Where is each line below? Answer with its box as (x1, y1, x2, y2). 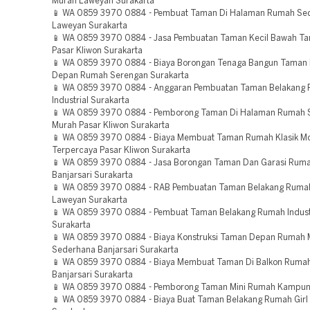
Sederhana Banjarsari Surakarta (52, 246, 179, 254)
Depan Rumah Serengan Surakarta (52, 72, 189, 80)
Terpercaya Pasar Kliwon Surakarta (52, 147, 190, 154)
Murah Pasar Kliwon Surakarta (52, 122, 170, 129)
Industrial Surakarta (52, 97, 129, 104)
